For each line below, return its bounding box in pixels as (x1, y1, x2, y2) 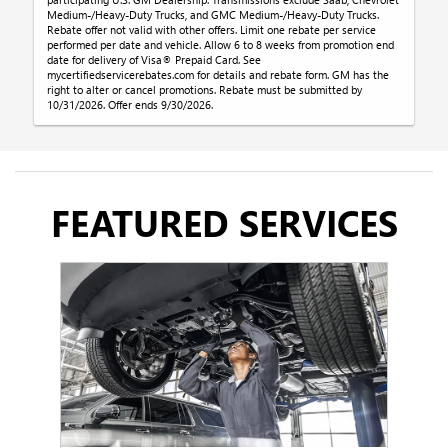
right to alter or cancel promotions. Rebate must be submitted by (47, 82, 363, 98)
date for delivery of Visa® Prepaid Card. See (47, 52, 262, 68)
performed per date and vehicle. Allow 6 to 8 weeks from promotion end (47, 37, 395, 53)
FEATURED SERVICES (50, 198, 398, 247)
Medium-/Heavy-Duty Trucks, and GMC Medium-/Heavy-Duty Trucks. (47, 7, 380, 23)
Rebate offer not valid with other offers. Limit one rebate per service (47, 22, 377, 38)
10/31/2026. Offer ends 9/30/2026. (47, 97, 214, 113)
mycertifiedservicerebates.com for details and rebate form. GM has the (47, 67, 390, 83)
